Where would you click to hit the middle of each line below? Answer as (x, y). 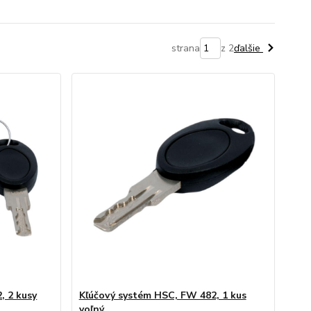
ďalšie (248, 48)
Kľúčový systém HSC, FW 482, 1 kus (162, 295)
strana (185, 48)
